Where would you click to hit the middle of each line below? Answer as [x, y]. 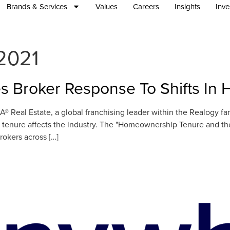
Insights [188, 6]
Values [107, 6]
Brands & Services [37, 6]
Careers [146, 6]
